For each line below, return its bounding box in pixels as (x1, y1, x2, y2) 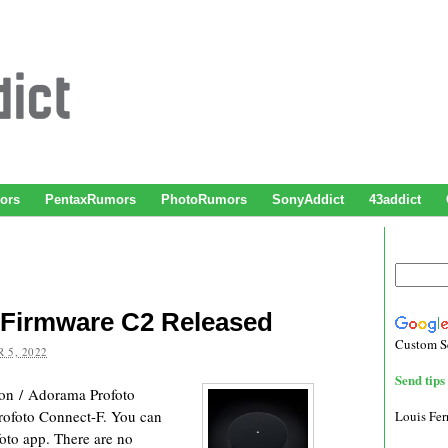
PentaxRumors (45, 192, 136, 207)
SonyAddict (272, 192, 344, 207)
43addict (369, 192, 421, 207)
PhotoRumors (161, 192, 247, 207)
